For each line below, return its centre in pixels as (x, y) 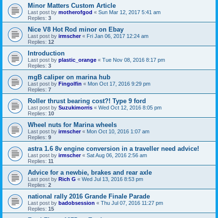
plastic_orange (77, 60)
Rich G (67, 179)
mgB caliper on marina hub (69, 77)
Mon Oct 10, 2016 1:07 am (118, 131)
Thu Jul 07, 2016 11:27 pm (132, 203)
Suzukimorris (75, 107)
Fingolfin (70, 83)
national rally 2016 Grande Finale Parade (89, 196)
